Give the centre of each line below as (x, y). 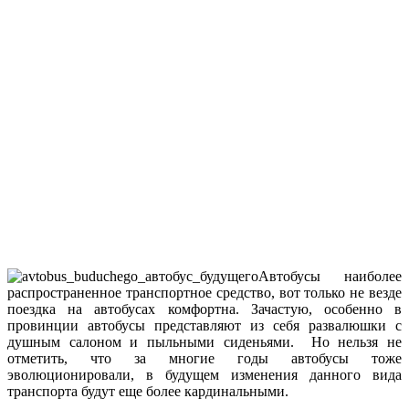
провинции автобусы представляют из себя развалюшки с (204, 325)
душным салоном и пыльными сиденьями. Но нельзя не (204, 341)
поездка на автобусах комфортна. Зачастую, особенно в (204, 309)
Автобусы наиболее (330, 276)
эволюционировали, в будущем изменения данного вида (204, 374)
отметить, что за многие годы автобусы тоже (204, 358)
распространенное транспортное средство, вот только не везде (204, 292)
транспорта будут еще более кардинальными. (148, 391)
